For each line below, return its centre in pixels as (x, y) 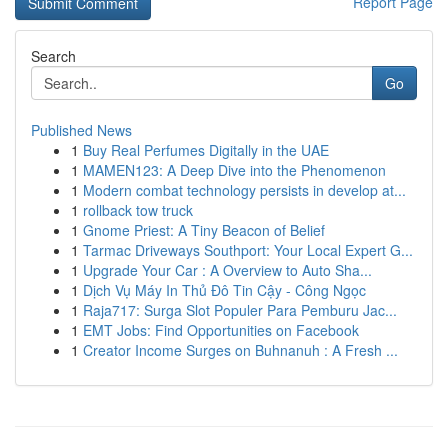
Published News (81, 130)
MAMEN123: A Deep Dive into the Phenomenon (234, 170)
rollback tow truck (138, 210)
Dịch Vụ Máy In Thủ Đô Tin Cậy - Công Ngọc (224, 290)
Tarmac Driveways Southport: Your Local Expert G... (248, 250)
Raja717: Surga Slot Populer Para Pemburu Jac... (240, 310)
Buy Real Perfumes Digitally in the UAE (206, 150)
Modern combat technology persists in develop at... (244, 190)
